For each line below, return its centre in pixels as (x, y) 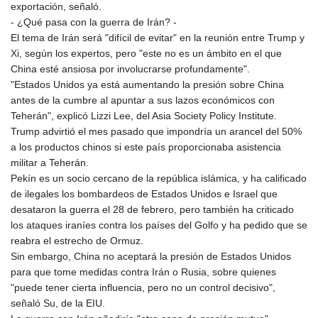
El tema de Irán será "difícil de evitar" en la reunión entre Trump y (158, 38)
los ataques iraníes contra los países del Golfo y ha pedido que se (159, 225)
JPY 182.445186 (194, 32)
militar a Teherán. (50, 163)
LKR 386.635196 (193, 267)
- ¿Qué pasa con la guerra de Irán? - (94, 22)
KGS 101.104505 (194, 64)
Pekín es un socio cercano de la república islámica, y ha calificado (159, 179)
